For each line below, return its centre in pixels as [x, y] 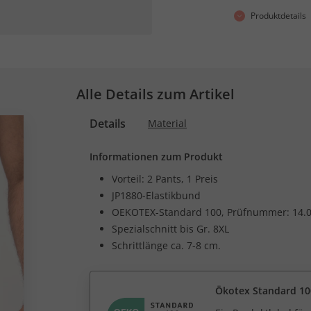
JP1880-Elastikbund [156, 195]
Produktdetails [278, 15]
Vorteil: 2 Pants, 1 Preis [165, 179]
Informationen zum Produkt [156, 157]
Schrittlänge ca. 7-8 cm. [166, 245]
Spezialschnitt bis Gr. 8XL [170, 229]
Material [167, 123]
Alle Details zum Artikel [155, 94]
